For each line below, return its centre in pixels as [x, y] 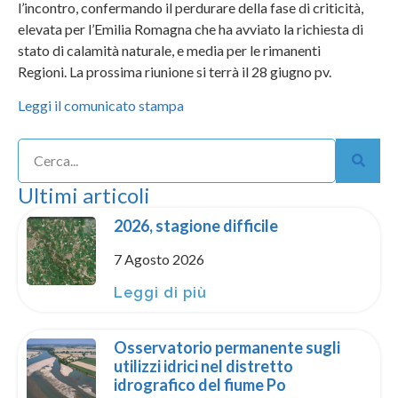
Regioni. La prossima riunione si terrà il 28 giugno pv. [175, 71]
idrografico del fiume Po [199, 384]
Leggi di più [160, 292]
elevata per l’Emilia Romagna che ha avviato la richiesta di [191, 28]
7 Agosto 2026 [159, 259]
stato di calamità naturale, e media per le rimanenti [169, 50]
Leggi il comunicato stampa [101, 106]
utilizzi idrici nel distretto [203, 366]
